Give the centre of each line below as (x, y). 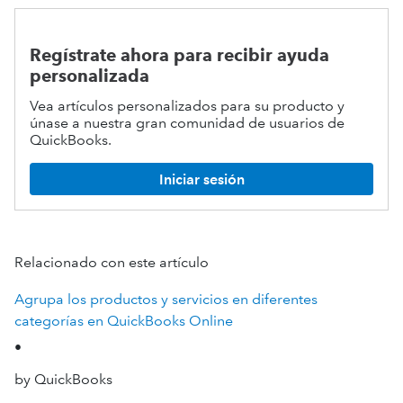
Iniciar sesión (201, 179)
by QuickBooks (63, 379)
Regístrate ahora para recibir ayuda (179, 55)
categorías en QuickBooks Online (124, 321)
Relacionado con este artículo (112, 262)
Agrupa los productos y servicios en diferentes (166, 299)
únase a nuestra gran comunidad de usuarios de (187, 123)
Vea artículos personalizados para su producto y (187, 106)
